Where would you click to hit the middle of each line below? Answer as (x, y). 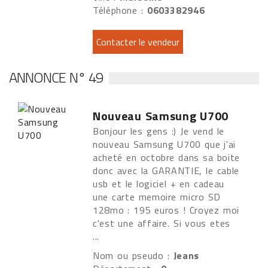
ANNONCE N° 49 (56, 77)
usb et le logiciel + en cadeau (159, 184)
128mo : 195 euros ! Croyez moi (166, 210)
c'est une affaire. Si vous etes (162, 223)
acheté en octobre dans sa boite (166, 157)
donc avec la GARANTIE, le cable (166, 170)
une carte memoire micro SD (157, 197)
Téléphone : (120, 10)
